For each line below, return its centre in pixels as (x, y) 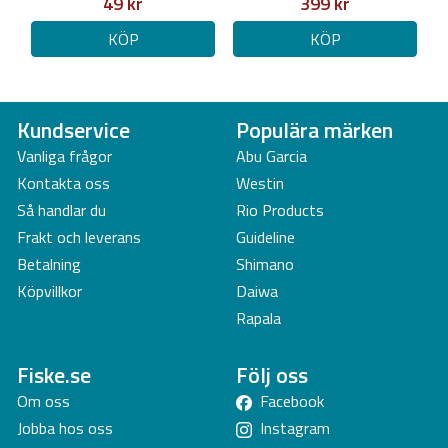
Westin (260, 183)
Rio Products (280, 210)
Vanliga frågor (64, 156)
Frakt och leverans (79, 237)
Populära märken (314, 129)
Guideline (265, 237)
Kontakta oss (63, 183)
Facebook (292, 401)
